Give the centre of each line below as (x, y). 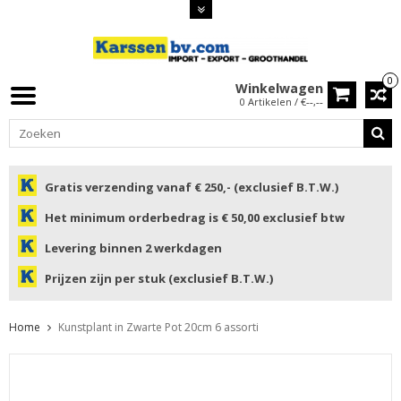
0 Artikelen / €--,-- (282, 102)
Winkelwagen (279, 89)
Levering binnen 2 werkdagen (133, 248)
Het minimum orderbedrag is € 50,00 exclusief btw (194, 218)
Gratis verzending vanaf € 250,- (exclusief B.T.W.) (191, 188)
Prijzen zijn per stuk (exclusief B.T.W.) (158, 279)
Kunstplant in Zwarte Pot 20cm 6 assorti (158, 328)
